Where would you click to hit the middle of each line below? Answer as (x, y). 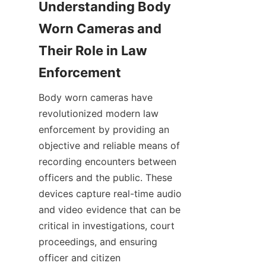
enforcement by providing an (104, 129)
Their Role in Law (93, 50)
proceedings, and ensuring (98, 242)
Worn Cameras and (100, 28)
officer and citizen (80, 258)
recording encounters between (107, 161)
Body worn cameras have (96, 97)
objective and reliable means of (109, 145)
